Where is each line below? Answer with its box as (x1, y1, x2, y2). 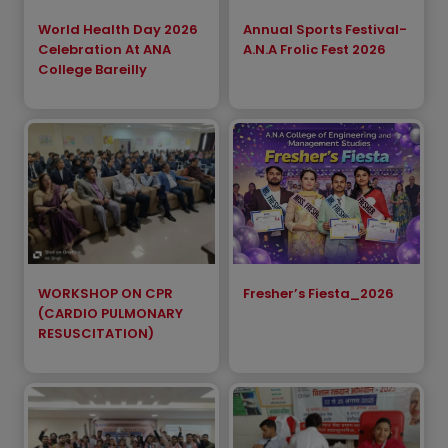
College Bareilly (38, 60, 147, 80)
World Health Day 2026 (38, 20, 198, 40)
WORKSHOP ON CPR (38, 283, 173, 303)
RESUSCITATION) (38, 323, 154, 343)
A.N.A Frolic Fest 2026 (243, 40, 386, 60)
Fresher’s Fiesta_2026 (243, 283, 394, 303)
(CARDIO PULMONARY (38, 303, 183, 323)
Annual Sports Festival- (243, 20, 407, 40)
